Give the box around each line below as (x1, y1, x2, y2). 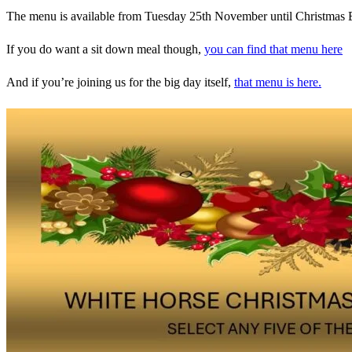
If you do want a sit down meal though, (6, 42, 204, 56)
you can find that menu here (204, 42, 343, 56)
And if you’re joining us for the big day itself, (6, 75, 234, 89)
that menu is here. (234, 75, 321, 89)
